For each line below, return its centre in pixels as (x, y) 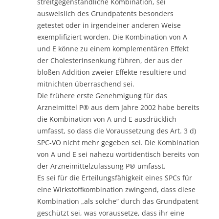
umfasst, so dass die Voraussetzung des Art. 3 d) (117, 131)
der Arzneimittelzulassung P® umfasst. (101, 166)
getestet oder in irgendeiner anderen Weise (109, 25)
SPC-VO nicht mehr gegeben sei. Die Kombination (118, 142)
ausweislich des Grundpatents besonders (105, 13)
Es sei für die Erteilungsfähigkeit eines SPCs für (115, 177)
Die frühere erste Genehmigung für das (102, 95)
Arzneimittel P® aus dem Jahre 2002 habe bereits (118, 107)
